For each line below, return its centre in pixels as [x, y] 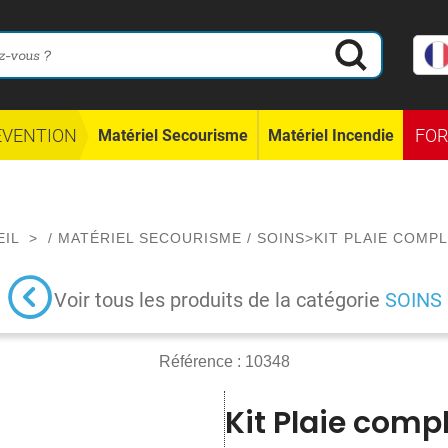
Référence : [201, 361]
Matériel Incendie [331, 135]
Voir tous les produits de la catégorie [219, 299]
